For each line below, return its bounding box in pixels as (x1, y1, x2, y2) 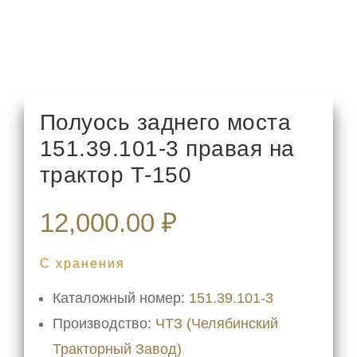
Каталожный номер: (52, 290, 189, 307)
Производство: (52, 316, 155, 332)
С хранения (39, 257, 125, 271)
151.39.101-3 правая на (39, 136, 295, 162)
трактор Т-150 (39, 163, 192, 188)
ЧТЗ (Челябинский (155, 316, 278, 332)
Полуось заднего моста (39, 110, 292, 135)
